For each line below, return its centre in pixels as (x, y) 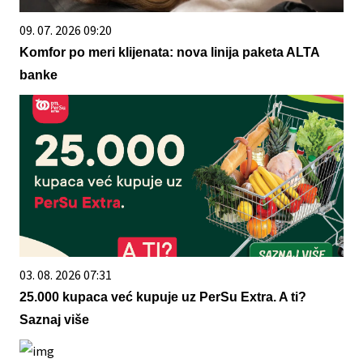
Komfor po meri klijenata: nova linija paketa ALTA (169, 53)
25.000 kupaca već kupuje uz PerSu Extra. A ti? (163, 297)
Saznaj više (54, 320)
